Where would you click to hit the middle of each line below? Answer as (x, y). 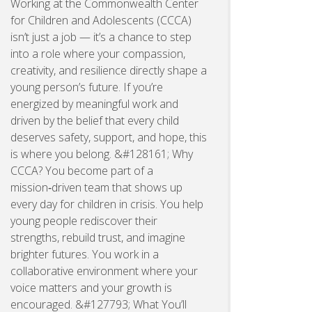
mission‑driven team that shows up (96, 187)
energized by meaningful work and (94, 103)
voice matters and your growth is (91, 287)
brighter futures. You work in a (85, 254)
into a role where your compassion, (98, 53)
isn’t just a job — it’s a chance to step (101, 37)
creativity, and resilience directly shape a (109, 70)
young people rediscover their (84, 220)
